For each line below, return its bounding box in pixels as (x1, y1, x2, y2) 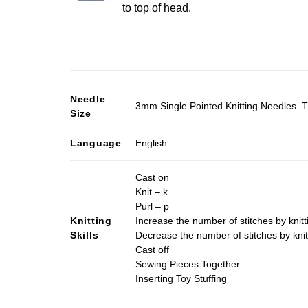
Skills (70, 229, 99, 241)
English (135, 137, 168, 149)
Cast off (135, 244, 170, 256)
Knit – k (135, 186, 168, 198)
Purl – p (135, 201, 170, 212)
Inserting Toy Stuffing (135, 273, 228, 285)
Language (70, 137, 122, 148)
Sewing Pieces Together (135, 258, 241, 270)
